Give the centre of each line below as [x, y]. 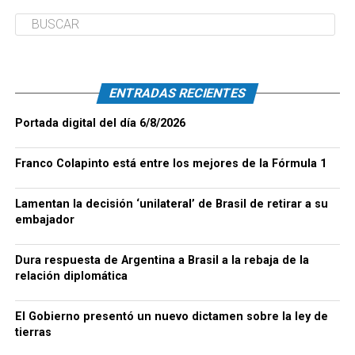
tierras [33, 332]
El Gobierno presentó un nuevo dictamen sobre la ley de [171, 316]
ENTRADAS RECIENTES [177, 93]
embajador [44, 219]
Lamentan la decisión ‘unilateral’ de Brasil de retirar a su [171, 204]
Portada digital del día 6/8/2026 [100, 123]
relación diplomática [71, 276]
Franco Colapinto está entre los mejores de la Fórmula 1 [170, 163]
